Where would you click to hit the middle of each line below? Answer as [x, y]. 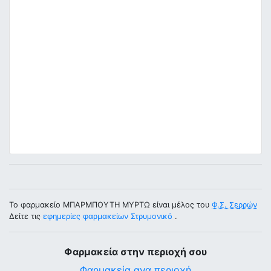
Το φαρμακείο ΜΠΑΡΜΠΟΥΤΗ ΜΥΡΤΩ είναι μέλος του [110, 205]
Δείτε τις [26, 216]
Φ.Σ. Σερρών [234, 205]
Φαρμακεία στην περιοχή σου [135, 252]
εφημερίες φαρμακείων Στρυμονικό [108, 216]
